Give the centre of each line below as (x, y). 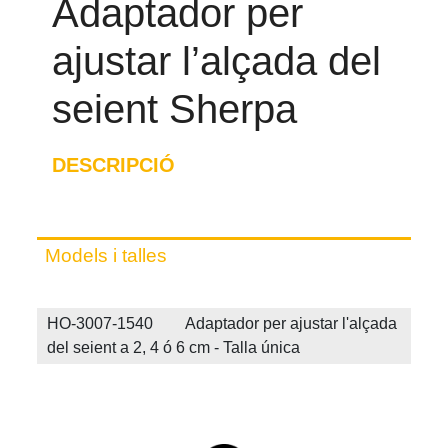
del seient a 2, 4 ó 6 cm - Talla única (174, 347)
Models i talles (106, 255)
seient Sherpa (175, 109)
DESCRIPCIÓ (114, 165)
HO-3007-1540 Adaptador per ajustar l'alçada (222, 323)
